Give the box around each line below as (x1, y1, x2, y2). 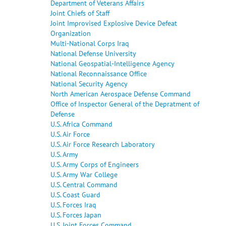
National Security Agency (50, 78, 128, 88)
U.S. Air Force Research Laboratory (50, 139, 155, 149)
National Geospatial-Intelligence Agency (50, 58, 175, 68)
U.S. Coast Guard (50, 189, 100, 199)
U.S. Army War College (50, 169, 118, 179)
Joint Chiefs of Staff (50, 8, 109, 18)
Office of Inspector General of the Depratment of (50, 98, 199, 108)
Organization (50, 28, 91, 38)
